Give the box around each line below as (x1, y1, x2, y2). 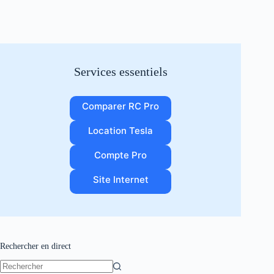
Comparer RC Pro (82, 100, 160, 113)
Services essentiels (73, 65, 168, 79)
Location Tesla (88, 125, 154, 137)
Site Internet (92, 174, 149, 186)
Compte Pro (94, 149, 147, 161)
